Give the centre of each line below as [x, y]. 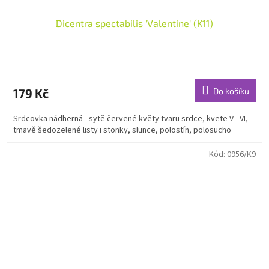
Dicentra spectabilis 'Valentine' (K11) [134, 23]
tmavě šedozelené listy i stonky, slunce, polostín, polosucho [122, 130]
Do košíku [231, 91]
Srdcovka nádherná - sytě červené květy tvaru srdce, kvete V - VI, [131, 119]
